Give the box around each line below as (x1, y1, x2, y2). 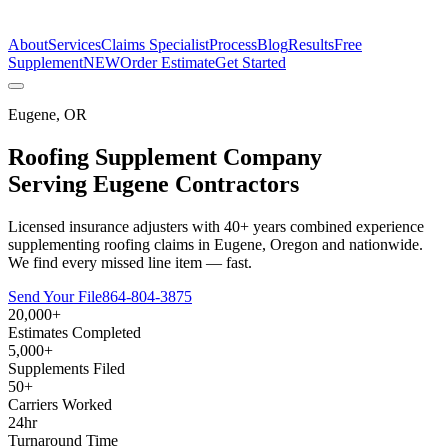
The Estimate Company (27, 12, 190, 31)
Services (48, 36, 101, 53)
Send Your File (8, 287, 102, 305)
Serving (8, 170, 93, 197)
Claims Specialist (101, 36, 209, 53)
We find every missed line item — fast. (8, 253, 252, 271)
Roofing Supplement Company (8, 143, 322, 170)
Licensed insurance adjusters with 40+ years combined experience (8, 217, 424, 235)
